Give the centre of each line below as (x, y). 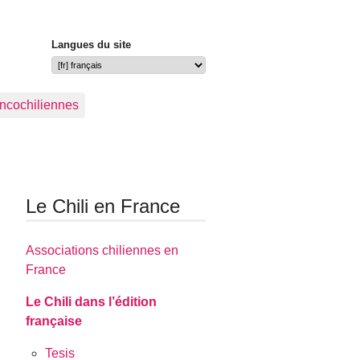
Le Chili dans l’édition (92, 302)
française (54, 321)
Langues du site (91, 45)
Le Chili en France (103, 206)
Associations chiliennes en (102, 251)
